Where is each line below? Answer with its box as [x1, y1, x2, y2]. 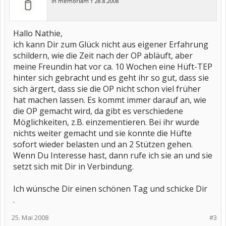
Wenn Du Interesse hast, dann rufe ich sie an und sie [13, 150, 212, 161]
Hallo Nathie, [13, 28, 63, 39]
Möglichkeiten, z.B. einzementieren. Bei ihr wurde [13, 117, 199, 128]
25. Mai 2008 [12, 213, 48, 222]
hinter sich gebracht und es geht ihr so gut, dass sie [13, 72, 209, 83]
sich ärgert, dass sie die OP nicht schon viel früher [13, 83, 201, 94]
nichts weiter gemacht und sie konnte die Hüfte [13, 128, 192, 139]
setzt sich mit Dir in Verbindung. [13, 161, 134, 172]
